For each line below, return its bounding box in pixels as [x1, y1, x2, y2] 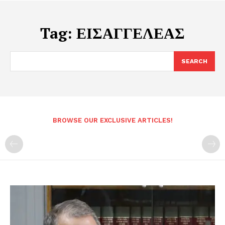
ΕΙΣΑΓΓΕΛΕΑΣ [76, 23, 185, 43]
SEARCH [181, 58, 207, 65]
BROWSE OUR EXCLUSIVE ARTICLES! [52, 117, 173, 124]
